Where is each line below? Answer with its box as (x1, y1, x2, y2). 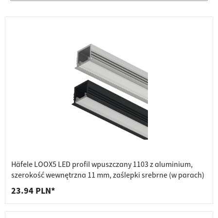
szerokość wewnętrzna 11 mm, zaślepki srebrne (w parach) (11, 170, 204, 181)
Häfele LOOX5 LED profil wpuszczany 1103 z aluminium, (11, 159, 193, 170)
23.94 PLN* (11, 185, 55, 198)
